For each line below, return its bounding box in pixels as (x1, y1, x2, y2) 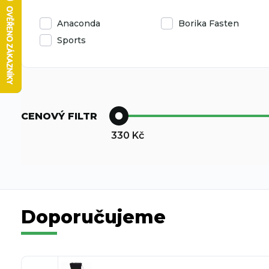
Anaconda (57, 18, 100, 29)
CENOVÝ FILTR (21, 110, 97, 122)
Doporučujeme (21, 206, 166, 228)
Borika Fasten (178, 18, 239, 29)
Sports (57, 35, 86, 46)
